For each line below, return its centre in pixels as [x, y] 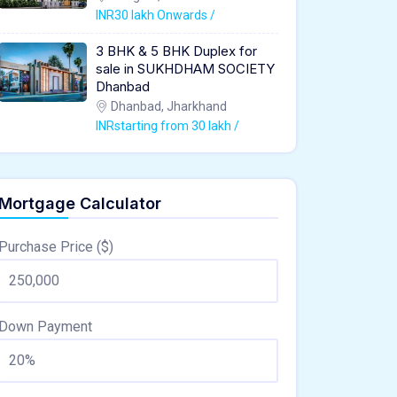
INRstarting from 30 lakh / [167, 125]
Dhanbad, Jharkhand [167, 106]
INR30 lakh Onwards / [156, 15]
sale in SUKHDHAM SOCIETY [185, 68]
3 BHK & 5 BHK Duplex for [176, 51]
